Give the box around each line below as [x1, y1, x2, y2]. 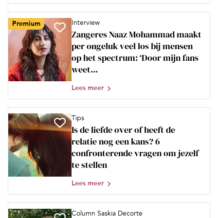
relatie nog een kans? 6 [72, 135, 160, 147]
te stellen [72, 158, 107, 171]
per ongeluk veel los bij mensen [72, 39, 193, 52]
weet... [72, 63, 98, 75]
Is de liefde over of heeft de [72, 123, 175, 136]
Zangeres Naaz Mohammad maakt [72, 28, 201, 40]
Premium [12, 19, 40, 28]
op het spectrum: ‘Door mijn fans [72, 51, 199, 64]
